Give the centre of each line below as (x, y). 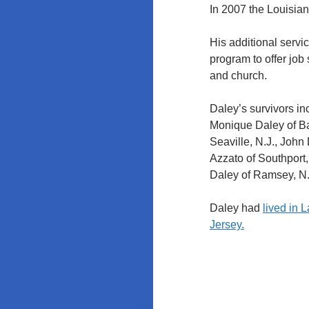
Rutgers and (52, 38)
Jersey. (227, 224)
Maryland (45, 88)
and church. (238, 75)
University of (54, 71)
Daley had (236, 208)
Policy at (43, 22)
